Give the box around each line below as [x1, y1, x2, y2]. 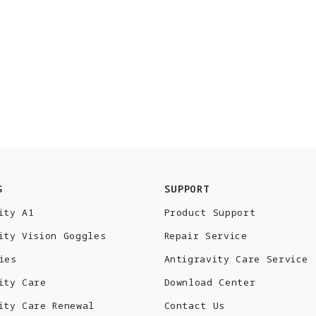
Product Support [164, 206, 256, 219]
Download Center [164, 276, 256, 289]
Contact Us [164, 299, 226, 312]
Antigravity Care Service [164, 253, 309, 266]
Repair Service [164, 229, 248, 243]
